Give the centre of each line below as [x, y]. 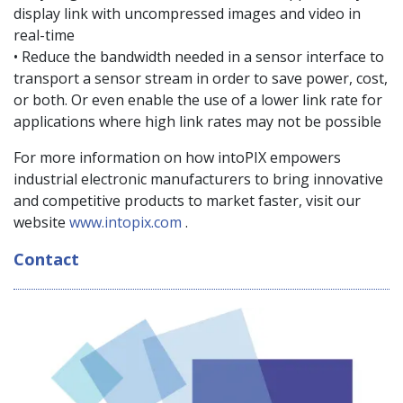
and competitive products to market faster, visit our [187, 201]
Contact [46, 259]
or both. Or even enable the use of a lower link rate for [198, 100]
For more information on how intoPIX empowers [177, 158]
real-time [44, 36]
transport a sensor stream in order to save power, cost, [201, 79]
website [40, 223]
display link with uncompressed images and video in [187, 14]
